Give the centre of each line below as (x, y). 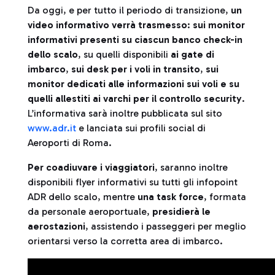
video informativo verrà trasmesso (107, 25)
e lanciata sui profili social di (141, 128)
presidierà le (181, 211)
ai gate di (192, 54)
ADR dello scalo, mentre (83, 197)
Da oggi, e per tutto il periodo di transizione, (129, 10)
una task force (171, 197)
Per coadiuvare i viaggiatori (91, 167)
